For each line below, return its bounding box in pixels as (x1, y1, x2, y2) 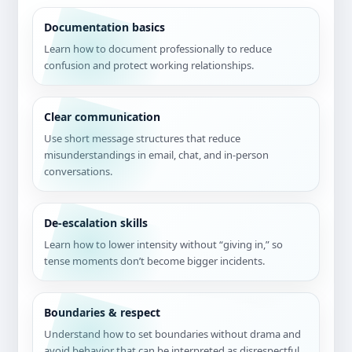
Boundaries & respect (44, 305, 160, 321)
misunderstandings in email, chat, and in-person (44, 148, 269, 163)
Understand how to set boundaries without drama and (44, 327, 301, 342)
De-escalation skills (44, 215, 148, 231)
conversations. (44, 164, 112, 179)
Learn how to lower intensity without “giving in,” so (44, 237, 283, 252)
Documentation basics (44, 20, 165, 35)
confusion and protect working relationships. (44, 58, 254, 73)
